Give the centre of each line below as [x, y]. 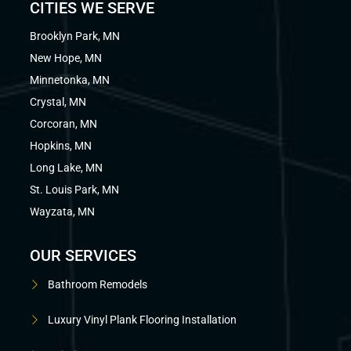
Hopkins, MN [61, 146]
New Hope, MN [66, 58]
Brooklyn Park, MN [75, 36]
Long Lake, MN [67, 168]
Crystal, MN [58, 102]
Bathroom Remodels [98, 285]
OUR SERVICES [83, 256]
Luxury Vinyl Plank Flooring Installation [143, 320]
